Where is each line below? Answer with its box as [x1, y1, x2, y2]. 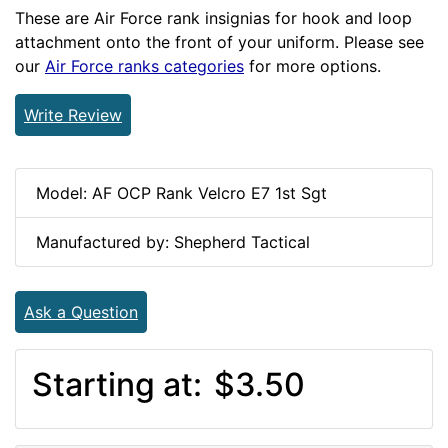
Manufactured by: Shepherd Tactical [36, 231, 310, 252]
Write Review [24, 104, 122, 125]
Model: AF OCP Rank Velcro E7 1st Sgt [36, 182, 327, 203]
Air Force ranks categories [45, 55, 244, 76]
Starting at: [32, 364, 210, 404]
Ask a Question [24, 301, 138, 322]
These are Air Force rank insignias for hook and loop [15, 7, 412, 28]
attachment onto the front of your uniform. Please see [15, 31, 424, 52]
